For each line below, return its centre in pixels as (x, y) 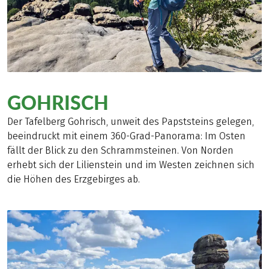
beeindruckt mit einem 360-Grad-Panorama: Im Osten (126, 136)
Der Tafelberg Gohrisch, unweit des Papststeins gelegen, (131, 122)
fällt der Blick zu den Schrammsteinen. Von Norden (120, 151)
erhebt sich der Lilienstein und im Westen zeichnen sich (131, 165)
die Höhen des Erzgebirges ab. (74, 180)
